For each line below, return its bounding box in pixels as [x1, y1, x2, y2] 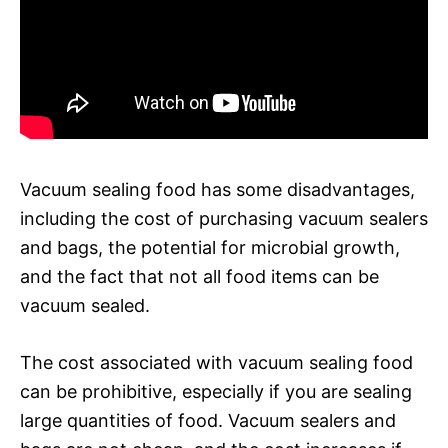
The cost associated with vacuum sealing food [20, 351, 413, 373]
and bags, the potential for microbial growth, [20, 236, 400, 258]
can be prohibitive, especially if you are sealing [20, 380, 412, 402]
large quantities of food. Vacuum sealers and [20, 409, 396, 431]
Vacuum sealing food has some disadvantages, [20, 178, 415, 200]
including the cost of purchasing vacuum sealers [20, 207, 428, 229]
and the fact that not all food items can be [20, 265, 379, 287]
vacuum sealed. [20, 294, 150, 316]
